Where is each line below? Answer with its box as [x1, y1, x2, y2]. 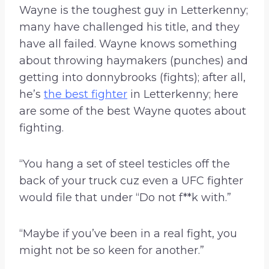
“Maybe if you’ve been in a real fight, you [19, 227, 237, 241]
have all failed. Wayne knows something [19, 37, 237, 51]
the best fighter [44, 88, 127, 101]
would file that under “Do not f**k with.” [19, 191, 231, 205]
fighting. [19, 121, 67, 135]
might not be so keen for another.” [19, 244, 204, 258]
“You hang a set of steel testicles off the [19, 157, 230, 171]
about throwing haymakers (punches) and [19, 54, 248, 68]
